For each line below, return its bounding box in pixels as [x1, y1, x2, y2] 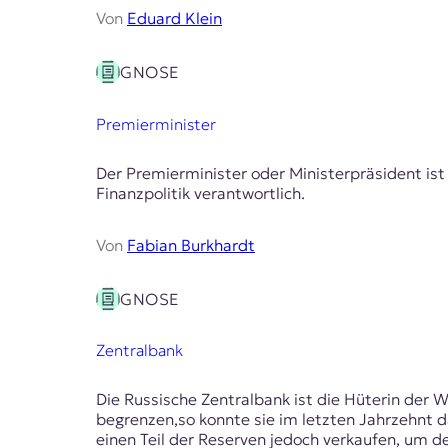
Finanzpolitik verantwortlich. [96, 182, 305, 203]
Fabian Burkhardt [127, 234, 255, 255]
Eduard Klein [127, 8, 222, 29]
